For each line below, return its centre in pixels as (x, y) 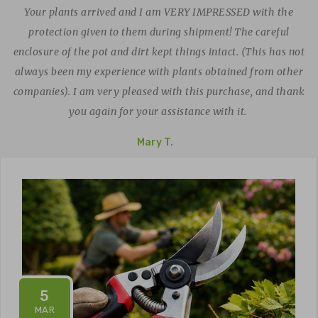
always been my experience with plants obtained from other (159, 72)
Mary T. (157, 142)
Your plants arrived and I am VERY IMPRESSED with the (159, 12)
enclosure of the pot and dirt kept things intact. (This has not (159, 52)
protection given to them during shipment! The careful (159, 32)
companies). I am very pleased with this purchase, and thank (159, 92)
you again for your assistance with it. (159, 112)
